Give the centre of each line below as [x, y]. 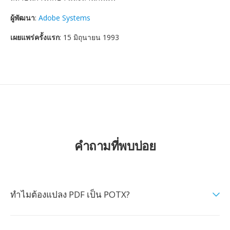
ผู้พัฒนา [23, 18]
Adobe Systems [64, 18]
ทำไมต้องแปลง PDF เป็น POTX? [70, 194]
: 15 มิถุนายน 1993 [89, 37]
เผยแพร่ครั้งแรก [35, 37]
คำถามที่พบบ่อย [115, 146]
